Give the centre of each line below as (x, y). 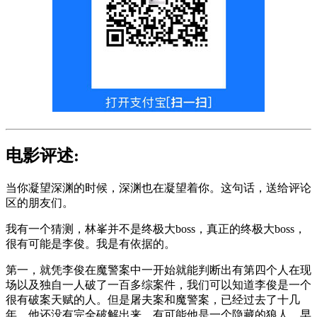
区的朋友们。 (40, 202)
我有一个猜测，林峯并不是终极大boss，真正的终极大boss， (156, 229)
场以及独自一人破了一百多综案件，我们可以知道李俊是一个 (158, 284)
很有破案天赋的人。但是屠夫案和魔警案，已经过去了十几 (153, 299)
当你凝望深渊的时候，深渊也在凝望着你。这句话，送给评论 (158, 188)
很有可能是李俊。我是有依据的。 (91, 243)
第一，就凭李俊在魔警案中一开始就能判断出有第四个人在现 (158, 270)
